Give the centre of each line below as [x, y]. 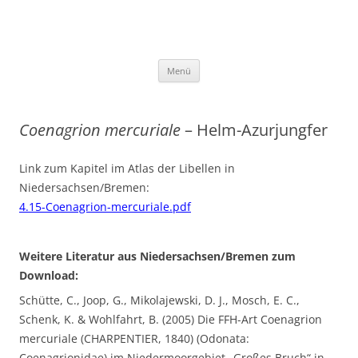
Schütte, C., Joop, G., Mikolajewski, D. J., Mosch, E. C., [159, 300]
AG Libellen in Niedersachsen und [189, 31]
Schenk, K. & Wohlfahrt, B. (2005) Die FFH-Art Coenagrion [171, 319]
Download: [49, 275]
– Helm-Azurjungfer [254, 130]
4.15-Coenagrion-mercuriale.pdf [105, 207]
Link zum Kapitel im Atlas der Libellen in [127, 168]
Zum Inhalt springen [255, 64]
